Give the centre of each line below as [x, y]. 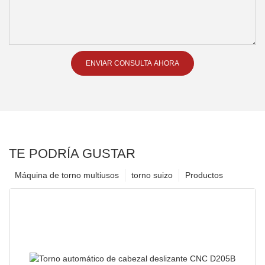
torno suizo [152, 175]
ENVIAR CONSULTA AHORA [132, 63]
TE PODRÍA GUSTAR [72, 153]
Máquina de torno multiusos [67, 175]
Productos [204, 175]
